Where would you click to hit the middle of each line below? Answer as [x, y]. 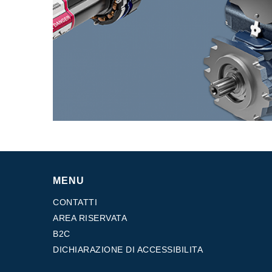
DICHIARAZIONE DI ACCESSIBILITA [128, 249]
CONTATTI [75, 202]
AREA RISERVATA [90, 218]
